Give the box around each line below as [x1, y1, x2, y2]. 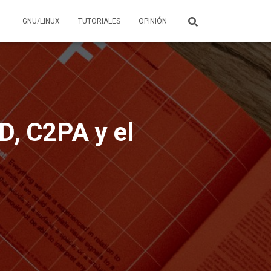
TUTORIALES [78, 17, 120, 25]
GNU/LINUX [22, 17, 60, 25]
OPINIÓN [139, 17, 167, 25]
